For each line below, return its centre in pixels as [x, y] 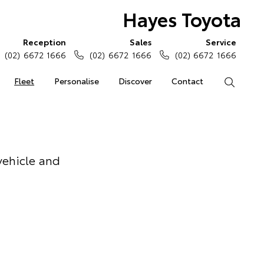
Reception [45, 42]
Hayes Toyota [181, 19]
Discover [135, 81]
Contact [188, 81]
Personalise [76, 81]
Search [248, 81]
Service [221, 42]
